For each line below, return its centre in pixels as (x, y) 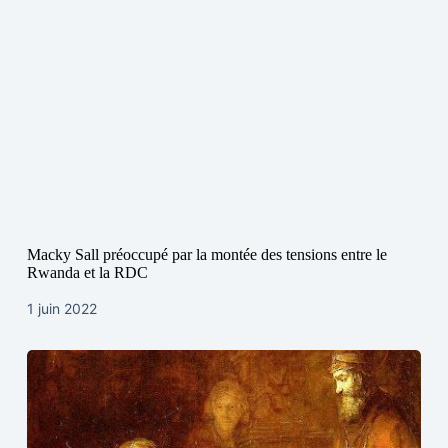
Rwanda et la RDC (87, 273)
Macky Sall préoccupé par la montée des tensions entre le (206, 255)
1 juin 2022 (61, 309)
